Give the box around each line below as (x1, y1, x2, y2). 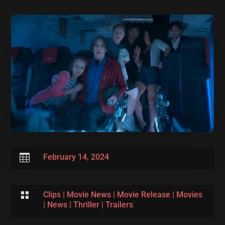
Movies (176, 189, 202, 199)
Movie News (66, 189, 111, 199)
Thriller (73, 199, 99, 209)
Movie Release (117, 189, 170, 199)
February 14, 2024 (43, 152, 109, 162)
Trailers (105, 199, 133, 209)
